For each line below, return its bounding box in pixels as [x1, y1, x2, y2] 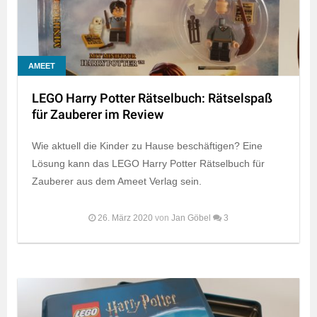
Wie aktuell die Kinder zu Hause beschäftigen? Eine [32, 139, 263, 151]
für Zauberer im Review [32, 105, 163, 125]
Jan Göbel [171, 212, 211, 223]
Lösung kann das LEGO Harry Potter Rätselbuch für [32, 157, 265, 169]
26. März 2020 [98, 212, 153, 223]
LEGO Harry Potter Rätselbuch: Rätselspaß [32, 88, 272, 108]
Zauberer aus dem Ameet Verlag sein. [32, 175, 202, 187]
